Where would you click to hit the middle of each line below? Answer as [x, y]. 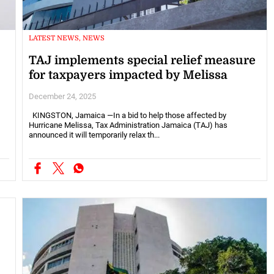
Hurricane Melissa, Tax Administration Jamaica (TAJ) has [128, 125]
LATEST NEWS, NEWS [66, 39]
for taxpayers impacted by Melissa [128, 76]
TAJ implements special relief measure [142, 61]
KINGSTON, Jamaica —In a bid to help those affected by [127, 116]
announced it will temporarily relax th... [94, 135]
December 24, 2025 [62, 97]
